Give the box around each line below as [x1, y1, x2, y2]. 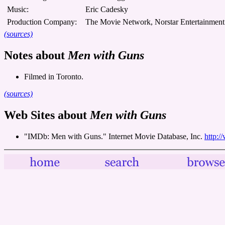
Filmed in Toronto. [24, 72, 83, 81]
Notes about [4, 48, 68, 62]
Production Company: [7, 17, 77, 26]
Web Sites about [4, 108, 90, 122]
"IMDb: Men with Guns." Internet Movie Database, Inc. [24, 132, 204, 141]
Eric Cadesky [85, 5, 128, 14]
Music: [7, 5, 29, 14]
